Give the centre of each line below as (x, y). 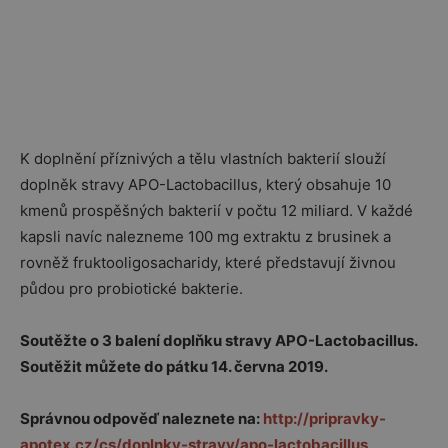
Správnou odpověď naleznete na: (141, 418)
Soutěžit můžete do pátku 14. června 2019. (174, 366)
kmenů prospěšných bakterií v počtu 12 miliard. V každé (216, 210)
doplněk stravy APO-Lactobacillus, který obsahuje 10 (205, 184)
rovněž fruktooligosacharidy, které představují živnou (208, 262)
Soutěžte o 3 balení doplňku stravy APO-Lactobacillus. (218, 340)
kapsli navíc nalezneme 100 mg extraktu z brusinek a (205, 236)
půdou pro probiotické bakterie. (131, 288)
